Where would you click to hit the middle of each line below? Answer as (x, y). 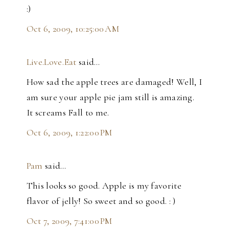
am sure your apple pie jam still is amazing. (110, 97)
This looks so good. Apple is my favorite (104, 185)
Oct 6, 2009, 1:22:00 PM (69, 132)
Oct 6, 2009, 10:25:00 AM (73, 28)
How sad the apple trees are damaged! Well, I (114, 82)
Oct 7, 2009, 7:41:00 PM (69, 221)
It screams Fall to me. (68, 112)
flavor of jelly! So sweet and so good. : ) (101, 201)
